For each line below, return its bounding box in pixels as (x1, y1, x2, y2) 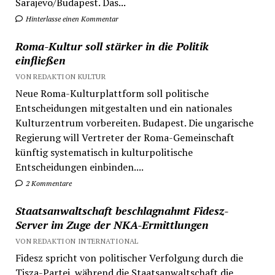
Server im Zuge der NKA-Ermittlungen (15, 217, 209, 232)
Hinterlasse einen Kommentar (23, 14, 118, 23)
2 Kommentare (23, 178, 72, 188)
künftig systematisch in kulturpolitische (15, 145, 193, 159)
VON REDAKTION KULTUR (15, 71, 106, 81)
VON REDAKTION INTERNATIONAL (15, 236, 139, 246)
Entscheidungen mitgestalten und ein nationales (15, 101, 232, 115)
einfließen (15, 52, 66, 68)
